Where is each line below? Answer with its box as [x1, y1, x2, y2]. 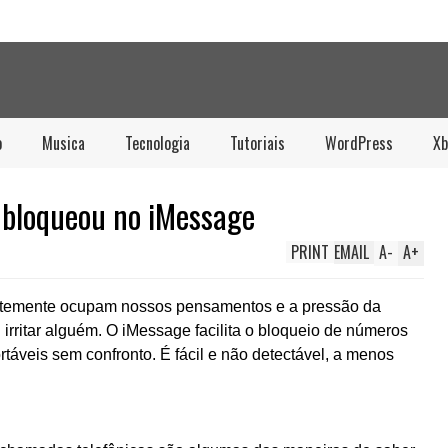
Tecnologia [125, 131, 190, 155]
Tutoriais [230, 131, 285, 155]
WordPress [325, 131, 393, 155]
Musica [42, 131, 85, 155]
